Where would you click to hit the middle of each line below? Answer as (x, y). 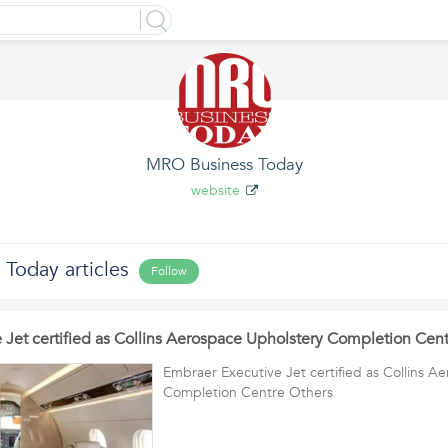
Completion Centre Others (248, 392)
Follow (169, 271)
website (215, 190)
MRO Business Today (224, 164)
